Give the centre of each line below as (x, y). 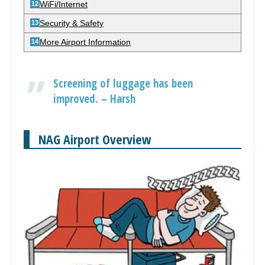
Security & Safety (72, 23)
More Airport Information (85, 42)
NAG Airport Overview (95, 139)
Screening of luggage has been (123, 83)
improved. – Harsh (94, 99)
